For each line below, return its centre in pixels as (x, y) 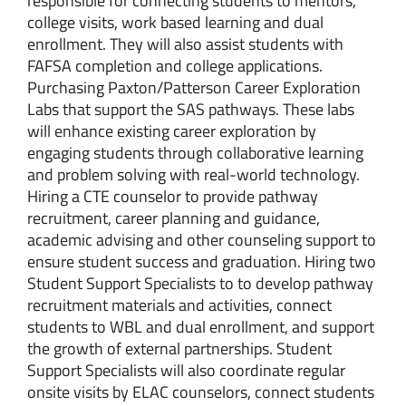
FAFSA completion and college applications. (175, 65)
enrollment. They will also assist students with (185, 43)
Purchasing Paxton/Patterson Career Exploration (194, 87)
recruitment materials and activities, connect (179, 304)
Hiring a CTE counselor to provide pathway (173, 196)
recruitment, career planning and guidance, (174, 217)
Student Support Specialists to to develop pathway (200, 283)
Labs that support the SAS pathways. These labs (191, 109)
